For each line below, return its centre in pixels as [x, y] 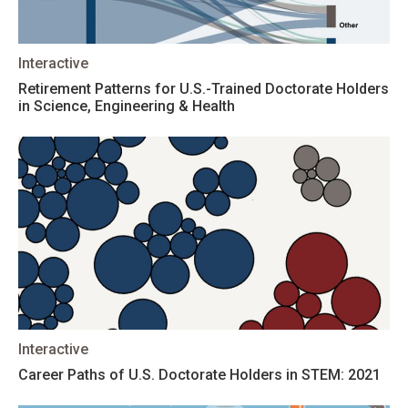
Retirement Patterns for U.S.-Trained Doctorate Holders [204, 89]
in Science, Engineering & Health [127, 106]
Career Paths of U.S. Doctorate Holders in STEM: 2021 [199, 375]
